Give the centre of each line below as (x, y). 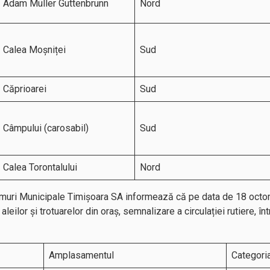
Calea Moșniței (34, 50)
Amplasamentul (81, 255)
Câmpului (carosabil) (46, 128)
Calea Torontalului (40, 167)
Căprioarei (25, 89)
